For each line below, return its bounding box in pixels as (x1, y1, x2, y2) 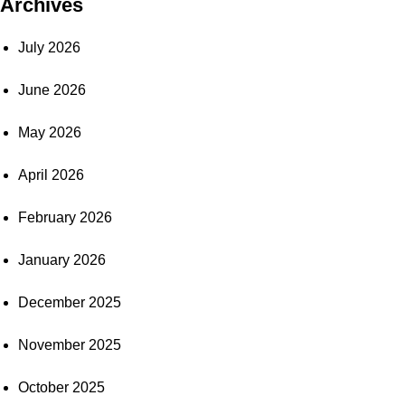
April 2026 (18, 166, 84, 183)
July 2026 (18, 39, 80, 55)
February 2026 (18, 209, 112, 225)
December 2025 (18, 294, 121, 310)
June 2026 (18, 81, 86, 98)
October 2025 (18, 379, 105, 395)
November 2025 (18, 336, 121, 353)
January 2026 (18, 251, 106, 268)
